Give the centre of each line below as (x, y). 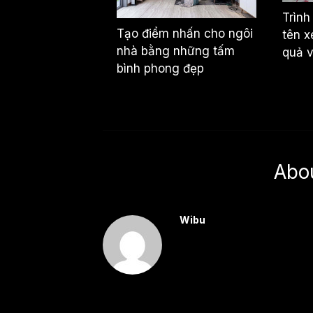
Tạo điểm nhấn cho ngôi (185, 33)
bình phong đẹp (160, 68)
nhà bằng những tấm (176, 51)
